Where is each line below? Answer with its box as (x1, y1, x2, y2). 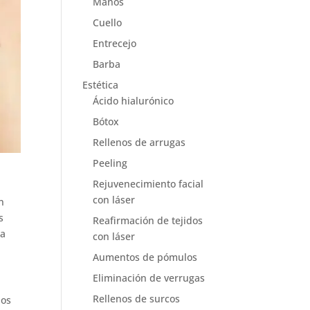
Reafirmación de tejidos (93, 214, 203, 227)
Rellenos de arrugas (93, 136, 186, 149)
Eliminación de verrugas (93, 271, 206, 284)
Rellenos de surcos (93, 292, 181, 305)
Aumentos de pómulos (93, 250, 198, 264)
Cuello (93, 16, 122, 29)
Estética (82, 78, 119, 91)
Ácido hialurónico (93, 94, 174, 107)
